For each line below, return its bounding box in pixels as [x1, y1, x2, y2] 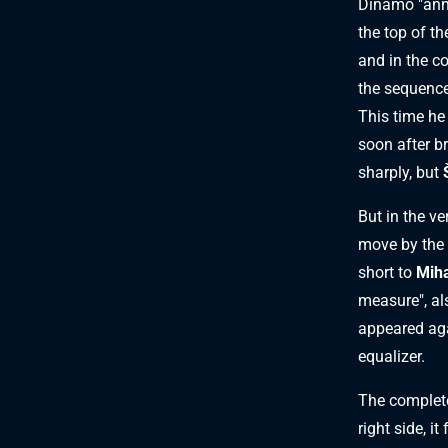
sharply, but [358, 162, 443, 182]
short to [358, 262, 416, 282]
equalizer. [358, 346, 425, 366]
